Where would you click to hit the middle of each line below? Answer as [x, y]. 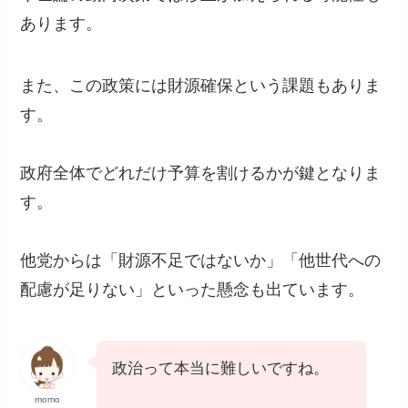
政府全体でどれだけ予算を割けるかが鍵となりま [201, 173]
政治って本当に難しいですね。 [221, 368]
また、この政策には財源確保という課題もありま [201, 85]
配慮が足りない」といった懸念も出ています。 [193, 289]
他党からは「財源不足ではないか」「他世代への [201, 260]
